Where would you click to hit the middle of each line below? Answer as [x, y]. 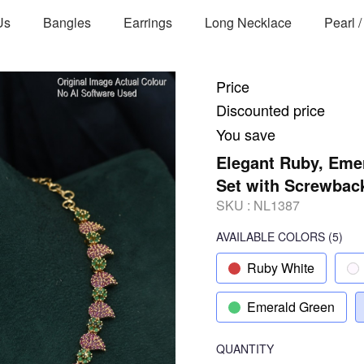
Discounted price [271, 110]
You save [246, 134]
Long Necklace [248, 22]
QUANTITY [245, 349]
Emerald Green [291, 307]
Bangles [67, 22]
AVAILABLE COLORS [271, 236]
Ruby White [281, 268]
